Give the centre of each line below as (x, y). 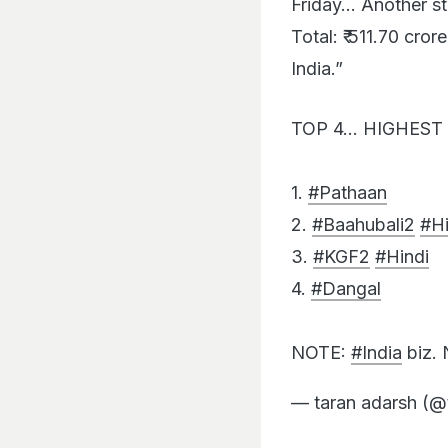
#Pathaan (347, 172)
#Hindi (402, 236)
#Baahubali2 (363, 204)
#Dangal (346, 268)
